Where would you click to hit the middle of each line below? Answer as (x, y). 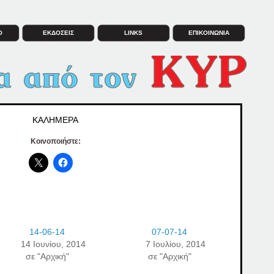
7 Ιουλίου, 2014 (176, 244)
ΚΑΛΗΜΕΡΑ (55, 120)
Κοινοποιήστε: (55, 141)
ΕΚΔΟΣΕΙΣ (58, 33)
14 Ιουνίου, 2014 (54, 244)
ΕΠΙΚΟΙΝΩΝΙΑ (209, 33)
